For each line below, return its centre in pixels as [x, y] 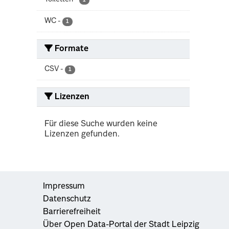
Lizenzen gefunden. [82, 134]
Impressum [64, 186]
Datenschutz [67, 199]
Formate [71, 49]
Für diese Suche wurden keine [101, 124]
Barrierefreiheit [72, 212]
